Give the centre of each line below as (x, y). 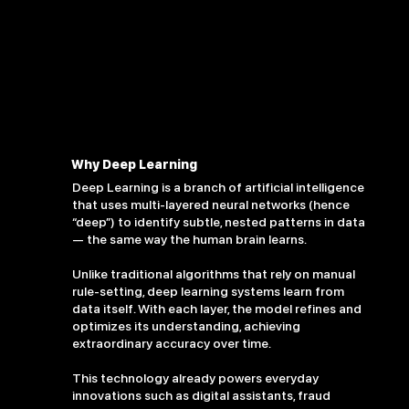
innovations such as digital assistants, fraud (201, 396)
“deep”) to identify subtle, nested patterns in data (218, 222)
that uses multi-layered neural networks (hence (210, 205)
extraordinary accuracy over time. (171, 344)
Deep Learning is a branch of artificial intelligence (218, 188)
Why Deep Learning (135, 165)
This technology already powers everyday (195, 378)
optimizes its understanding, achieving (186, 326)
